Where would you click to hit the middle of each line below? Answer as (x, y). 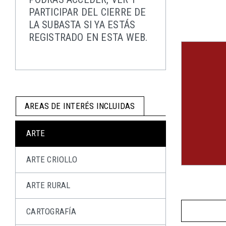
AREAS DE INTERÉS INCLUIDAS (80, 106)
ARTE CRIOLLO (52, 159)
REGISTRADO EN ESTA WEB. (88, 37)
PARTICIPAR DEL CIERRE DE (87, 12)
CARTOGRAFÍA (51, 211)
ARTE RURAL (48, 185)
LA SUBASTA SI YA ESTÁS (82, 25)
